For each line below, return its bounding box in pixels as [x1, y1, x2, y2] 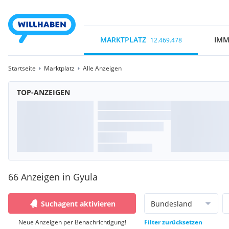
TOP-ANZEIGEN [17, 87, 70, 97]
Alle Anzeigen [83, 64, 122, 73]
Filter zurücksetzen [144, 218, 202, 226]
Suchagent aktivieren [41, 198, 116, 209]
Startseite [8, 64, 36, 73]
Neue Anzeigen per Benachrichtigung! [18, 218, 126, 226]
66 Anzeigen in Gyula [8, 171, 98, 183]
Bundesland [151, 198, 192, 209]
